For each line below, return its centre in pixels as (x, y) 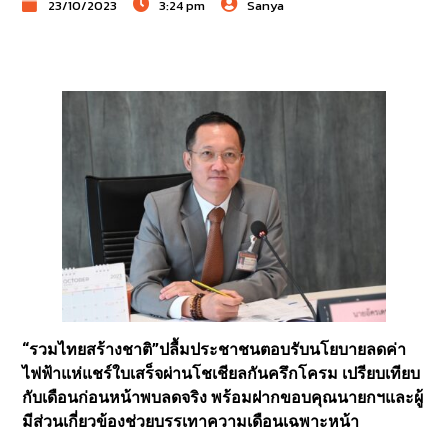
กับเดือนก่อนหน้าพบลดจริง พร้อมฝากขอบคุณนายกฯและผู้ (223, 398)
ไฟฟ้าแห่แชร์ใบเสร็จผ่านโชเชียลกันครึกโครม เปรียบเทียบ (221, 374)
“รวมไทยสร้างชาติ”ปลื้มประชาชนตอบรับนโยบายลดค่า (214, 350)
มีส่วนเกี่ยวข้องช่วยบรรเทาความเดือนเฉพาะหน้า (191, 422)
